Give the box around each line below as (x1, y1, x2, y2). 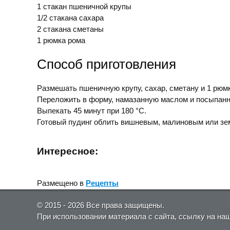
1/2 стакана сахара (37, 13, 104, 22)
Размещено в (37, 178, 86, 187)
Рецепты (86, 178, 119, 187)
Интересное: (37, 145, 98, 157)
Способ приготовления (37, 56, 176, 72)
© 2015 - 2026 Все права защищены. (37, 200, 164, 209)
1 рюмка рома (37, 35, 85, 45)
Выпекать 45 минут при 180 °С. (37, 106, 146, 115)
